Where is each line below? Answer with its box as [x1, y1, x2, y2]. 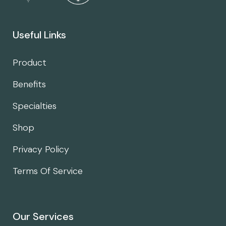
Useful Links [13, 28, 66, 41]
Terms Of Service [13, 164, 83, 177]
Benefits [13, 78, 46, 90]
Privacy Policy [13, 143, 69, 155]
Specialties [13, 99, 56, 112]
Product [13, 56, 46, 69]
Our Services [13, 209, 74, 223]
